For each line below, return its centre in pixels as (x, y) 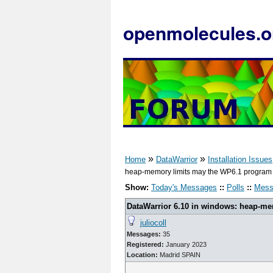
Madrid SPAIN (180, 255)
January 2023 (185, 244)
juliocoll (153, 223)
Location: (143, 255)
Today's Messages (184, 187)
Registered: (145, 244)
